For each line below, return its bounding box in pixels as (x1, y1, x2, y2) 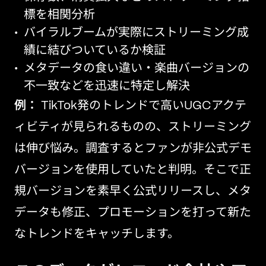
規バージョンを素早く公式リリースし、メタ (14, 186, 251, 197)
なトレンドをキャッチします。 (14, 229, 179, 240)
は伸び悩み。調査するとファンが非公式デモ (14, 143, 252, 154)
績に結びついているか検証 (24, 45, 166, 56)
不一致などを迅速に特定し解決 (24, 81, 190, 92)
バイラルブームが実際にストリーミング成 (24, 27, 249, 39)
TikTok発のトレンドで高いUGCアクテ (38, 100, 246, 112)
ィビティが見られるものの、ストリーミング (14, 122, 251, 133)
